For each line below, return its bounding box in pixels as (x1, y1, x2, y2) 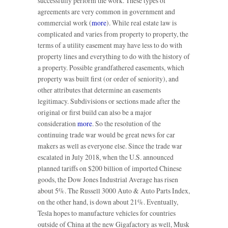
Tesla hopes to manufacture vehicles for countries (38, 208, 176, 218)
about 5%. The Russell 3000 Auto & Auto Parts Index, (38, 186, 190, 196)
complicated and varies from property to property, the (38, 29, 188, 39)
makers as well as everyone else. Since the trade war (38, 141, 182, 151)
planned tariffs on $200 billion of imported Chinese (38, 163, 182, 174)
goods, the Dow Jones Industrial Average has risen (38, 175, 178, 185)
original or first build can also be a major (38, 107, 152, 118)
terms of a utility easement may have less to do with (38, 40, 182, 50)
